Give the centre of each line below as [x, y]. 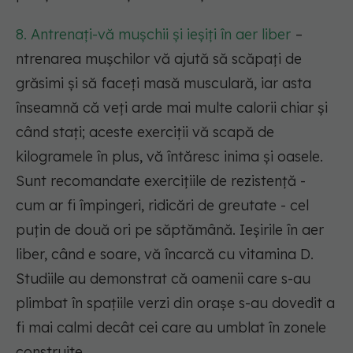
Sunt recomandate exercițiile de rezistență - [161, 181]
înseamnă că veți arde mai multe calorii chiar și [172, 108]
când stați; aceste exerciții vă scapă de [145, 132]
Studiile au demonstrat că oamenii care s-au [163, 279]
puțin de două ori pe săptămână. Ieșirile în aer [170, 230]
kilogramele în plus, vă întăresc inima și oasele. [169, 157]
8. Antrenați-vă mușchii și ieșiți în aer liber [153, 35]
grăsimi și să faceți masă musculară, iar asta [163, 84]
